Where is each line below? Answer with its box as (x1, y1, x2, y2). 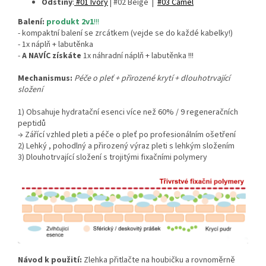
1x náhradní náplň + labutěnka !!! (81, 50, 194, 62)
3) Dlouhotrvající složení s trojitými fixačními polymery (18, 151, 207, 164)
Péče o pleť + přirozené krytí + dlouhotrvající (74, 72, 230, 85)
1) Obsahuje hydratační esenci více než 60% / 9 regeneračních (18, 106, 238, 119)
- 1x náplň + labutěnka (18, 39, 93, 51)
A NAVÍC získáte (22, 50, 81, 62)
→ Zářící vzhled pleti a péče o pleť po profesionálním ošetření (18, 129, 236, 141)
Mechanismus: (18, 72, 74, 85)
